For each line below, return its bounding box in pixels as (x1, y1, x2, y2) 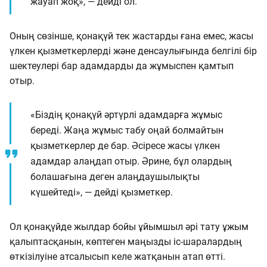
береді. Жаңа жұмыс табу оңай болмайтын (30, 125, 223, 136)
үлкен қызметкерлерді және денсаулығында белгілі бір (10, 45, 257, 57)
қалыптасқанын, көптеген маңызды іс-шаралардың (10, 236, 242, 247)
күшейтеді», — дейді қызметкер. (30, 187, 173, 198)
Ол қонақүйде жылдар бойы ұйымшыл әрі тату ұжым (10, 221, 249, 232)
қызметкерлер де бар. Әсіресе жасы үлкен (30, 140, 220, 151)
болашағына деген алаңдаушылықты (30, 171, 200, 182)
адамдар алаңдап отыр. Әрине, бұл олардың (30, 156, 232, 167)
